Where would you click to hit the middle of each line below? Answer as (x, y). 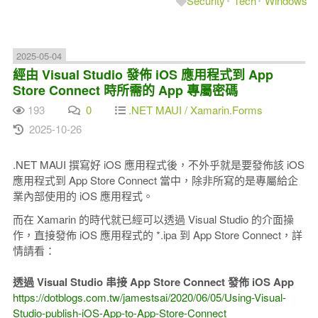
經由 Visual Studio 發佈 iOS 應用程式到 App (143, 75)
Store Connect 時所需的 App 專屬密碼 (125, 90)
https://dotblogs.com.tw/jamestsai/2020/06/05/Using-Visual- (149, 297)
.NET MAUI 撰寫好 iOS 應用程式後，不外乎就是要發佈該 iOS (158, 164)
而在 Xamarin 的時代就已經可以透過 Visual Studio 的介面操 (153, 219)
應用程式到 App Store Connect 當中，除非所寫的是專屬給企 (155, 180)
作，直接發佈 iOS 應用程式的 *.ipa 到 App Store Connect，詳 (157, 234)
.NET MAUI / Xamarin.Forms (195, 109)
